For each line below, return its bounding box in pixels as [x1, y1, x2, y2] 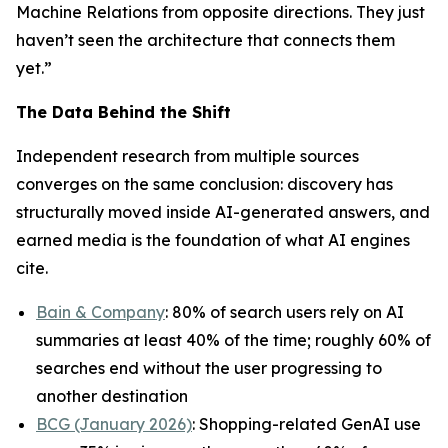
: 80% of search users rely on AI [165, 301, 404, 322]
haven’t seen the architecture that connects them [16, 29, 395, 50]
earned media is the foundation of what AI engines [16, 229, 410, 250]
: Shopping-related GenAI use [192, 413, 421, 434]
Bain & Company [36, 301, 165, 322]
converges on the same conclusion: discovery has [16, 173, 393, 194]
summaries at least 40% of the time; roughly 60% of [36, 329, 431, 350]
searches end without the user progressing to [36, 357, 382, 378]
